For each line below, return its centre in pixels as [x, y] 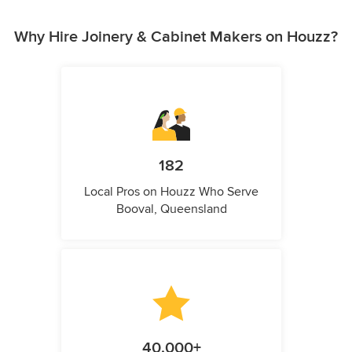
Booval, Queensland [171, 209]
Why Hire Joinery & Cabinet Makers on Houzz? [176, 37]
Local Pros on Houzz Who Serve [171, 192]
